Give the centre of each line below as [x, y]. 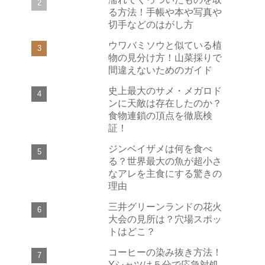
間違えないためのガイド [160, 70]
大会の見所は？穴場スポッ [165, 219]
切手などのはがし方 [151, 24]
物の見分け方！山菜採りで [165, 57]
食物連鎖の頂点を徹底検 [160, 115]
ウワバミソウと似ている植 [165, 45]
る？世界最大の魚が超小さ [165, 161]
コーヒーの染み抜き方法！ [165, 252]
